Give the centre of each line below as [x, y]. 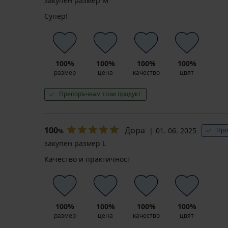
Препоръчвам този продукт [100, 94]
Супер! [56, 16]
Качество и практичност [88, 159]
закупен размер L [75, 144]
